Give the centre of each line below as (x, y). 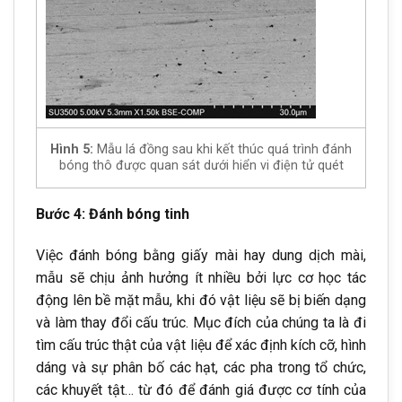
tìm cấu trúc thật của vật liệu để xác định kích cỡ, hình (201, 345)
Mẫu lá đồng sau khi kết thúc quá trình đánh (223, 150)
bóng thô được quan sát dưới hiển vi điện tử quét (201, 166)
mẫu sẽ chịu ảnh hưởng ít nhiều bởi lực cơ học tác (201, 277)
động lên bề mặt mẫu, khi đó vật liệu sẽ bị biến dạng (201, 300)
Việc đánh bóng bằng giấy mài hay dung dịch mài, (201, 255)
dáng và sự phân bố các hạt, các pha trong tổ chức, (201, 367)
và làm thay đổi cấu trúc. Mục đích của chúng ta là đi (201, 322)
